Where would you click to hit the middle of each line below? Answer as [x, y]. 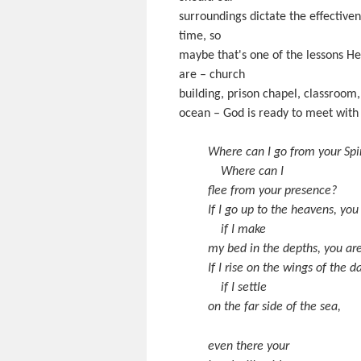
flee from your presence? [272, 191]
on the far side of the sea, [274, 307]
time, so [200, 36]
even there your [249, 346]
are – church [212, 75]
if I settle [237, 288]
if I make [237, 230]
